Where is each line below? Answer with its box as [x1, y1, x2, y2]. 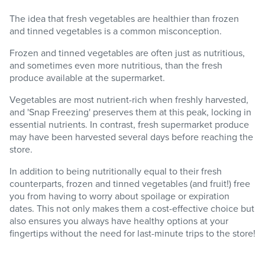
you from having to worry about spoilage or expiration [9, 189, 230, 203]
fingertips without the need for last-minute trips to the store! [9, 227, 256, 240]
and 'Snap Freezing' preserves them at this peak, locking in [9, 105, 251, 119]
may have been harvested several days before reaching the [9, 130, 253, 144]
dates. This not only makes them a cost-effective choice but [9, 202, 254, 215]
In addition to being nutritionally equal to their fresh [9, 164, 222, 178]
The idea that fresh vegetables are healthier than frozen [9, 12, 239, 25]
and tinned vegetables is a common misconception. [9, 24, 222, 38]
